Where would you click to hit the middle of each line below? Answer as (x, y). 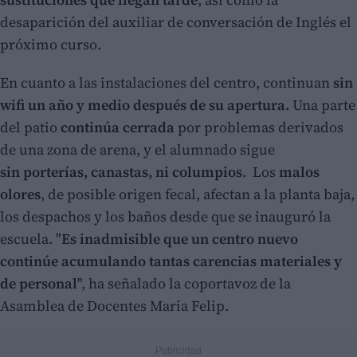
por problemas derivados (259, 127)
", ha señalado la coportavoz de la (184, 284)
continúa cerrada (118, 127)
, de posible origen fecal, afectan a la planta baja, (198, 194)
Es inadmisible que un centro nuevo (180, 239)
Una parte (322, 105)
